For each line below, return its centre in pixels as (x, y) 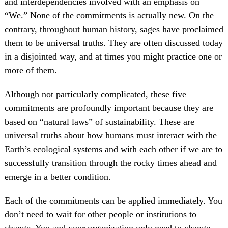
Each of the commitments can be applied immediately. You (113, 200)
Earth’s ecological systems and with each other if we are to (113, 149)
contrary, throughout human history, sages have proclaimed (114, 29)
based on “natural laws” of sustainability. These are (99, 121)
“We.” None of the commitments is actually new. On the (109, 15)
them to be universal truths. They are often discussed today (113, 42)
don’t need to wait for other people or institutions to (100, 214)
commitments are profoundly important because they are (109, 108)
